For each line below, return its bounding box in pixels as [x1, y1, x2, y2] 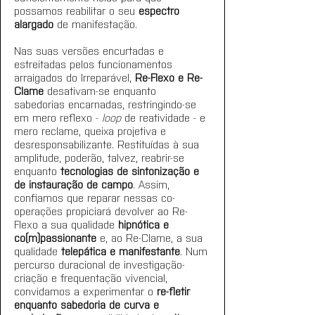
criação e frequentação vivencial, [14, 271, 171, 284]
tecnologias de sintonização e [60, 164, 202, 177]
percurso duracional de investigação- [14, 257, 185, 271]
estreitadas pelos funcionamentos [14, 57, 176, 70]
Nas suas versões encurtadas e [14, 44, 167, 57]
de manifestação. [53, 17, 141, 30]
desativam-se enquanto [44, 84, 160, 97]
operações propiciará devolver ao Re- [14, 204, 188, 217]
